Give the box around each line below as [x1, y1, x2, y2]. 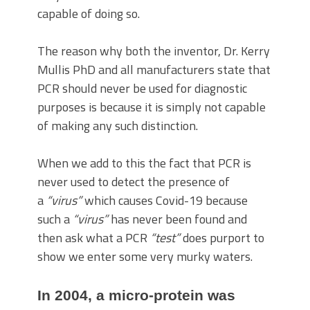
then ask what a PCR [37, 228, 150, 248]
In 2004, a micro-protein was [37, 287, 235, 304]
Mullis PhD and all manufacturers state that [37, 60, 271, 80]
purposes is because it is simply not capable [37, 98, 266, 117]
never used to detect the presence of [37, 172, 230, 192]
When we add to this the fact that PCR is [37, 154, 251, 173]
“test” [150, 228, 180, 248]
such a [37, 210, 73, 229]
